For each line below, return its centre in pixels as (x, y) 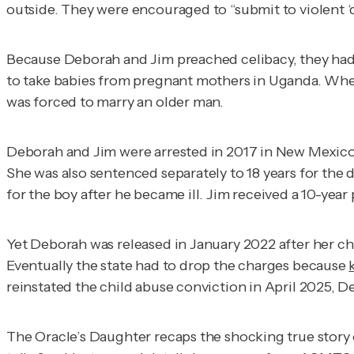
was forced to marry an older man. (115, 102)
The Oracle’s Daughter (79, 336)
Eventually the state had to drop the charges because (178, 265)
